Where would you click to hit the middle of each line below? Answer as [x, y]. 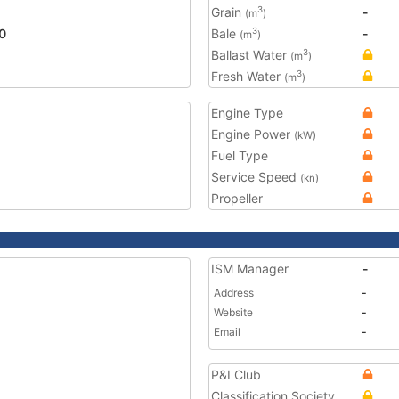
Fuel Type [240, 155]
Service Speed [256, 177]
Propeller [237, 198]
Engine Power [252, 134]
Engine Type [247, 113]
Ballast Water [251, 55]
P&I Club [236, 375]
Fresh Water [248, 76]
